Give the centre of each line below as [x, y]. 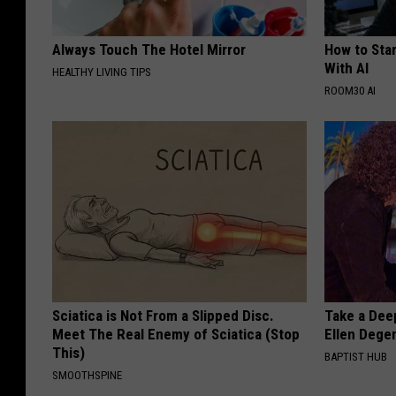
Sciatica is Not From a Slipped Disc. [163, 316]
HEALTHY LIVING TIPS [102, 72]
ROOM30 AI [350, 91]
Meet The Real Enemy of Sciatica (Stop [176, 335]
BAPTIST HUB [356, 357]
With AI [347, 69]
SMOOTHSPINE [87, 376]
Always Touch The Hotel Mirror [149, 50]
